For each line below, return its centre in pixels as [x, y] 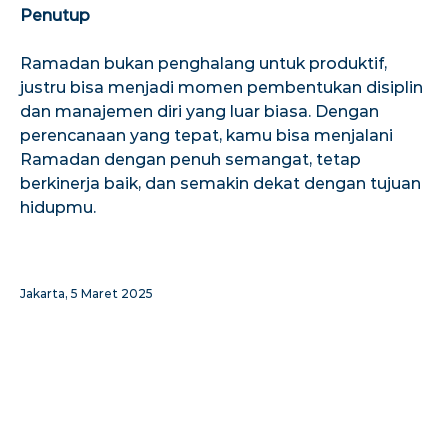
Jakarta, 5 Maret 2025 [86, 293]
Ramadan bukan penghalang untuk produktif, [203, 63]
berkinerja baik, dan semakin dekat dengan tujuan [220, 183]
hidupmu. [58, 207]
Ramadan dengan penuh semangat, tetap [190, 159]
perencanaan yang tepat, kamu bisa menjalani [206, 135]
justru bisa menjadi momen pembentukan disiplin [221, 87]
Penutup [55, 15]
